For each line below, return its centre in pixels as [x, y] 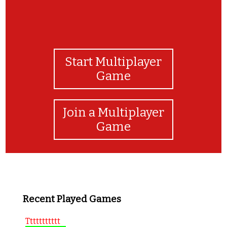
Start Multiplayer [113, 62]
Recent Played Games [72, 199]
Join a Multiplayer [113, 112]
